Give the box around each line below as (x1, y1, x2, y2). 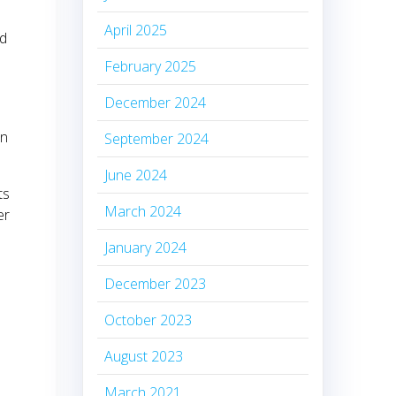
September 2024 (104, 129, 209, 149)
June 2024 (104, 165, 168, 186)
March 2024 (104, 202, 182, 222)
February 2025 (104, 57, 197, 77)
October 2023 (104, 310, 193, 331)
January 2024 (104, 238, 187, 258)
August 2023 (104, 346, 184, 367)
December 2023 (104, 274, 207, 294)
